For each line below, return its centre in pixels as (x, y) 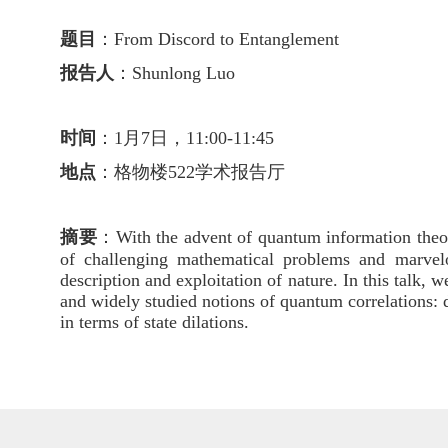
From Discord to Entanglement (226, 39)
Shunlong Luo (183, 73)
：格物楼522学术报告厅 (190, 172)
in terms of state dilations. (154, 322)
